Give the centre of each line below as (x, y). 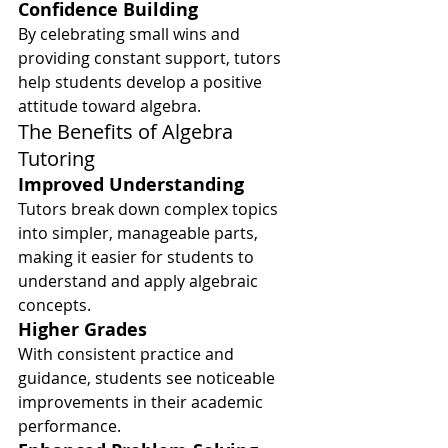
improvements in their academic (142, 402)
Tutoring (56, 158)
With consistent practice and (128, 354)
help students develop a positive (142, 82)
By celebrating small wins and (131, 34)
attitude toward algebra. (109, 106)
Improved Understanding (131, 184)
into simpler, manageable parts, (140, 233)
